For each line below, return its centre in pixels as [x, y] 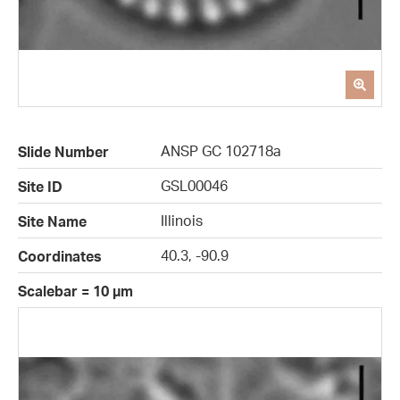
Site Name [52, 222]
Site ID [40, 187]
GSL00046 [194, 186]
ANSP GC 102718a [221, 151]
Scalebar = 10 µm [75, 292]
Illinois [182, 221]
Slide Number [63, 152]
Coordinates [60, 257]
